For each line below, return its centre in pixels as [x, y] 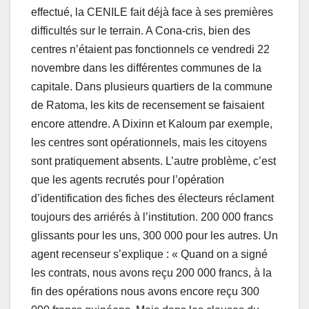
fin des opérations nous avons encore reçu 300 [145, 292]
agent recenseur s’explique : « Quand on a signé [149, 255]
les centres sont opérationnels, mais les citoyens [149, 143]
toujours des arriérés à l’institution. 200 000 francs [152, 217]
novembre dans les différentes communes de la [146, 68]
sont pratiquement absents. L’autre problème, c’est [153, 161]
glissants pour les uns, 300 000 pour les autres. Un [154, 236]
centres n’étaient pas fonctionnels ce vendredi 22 [150, 50]
